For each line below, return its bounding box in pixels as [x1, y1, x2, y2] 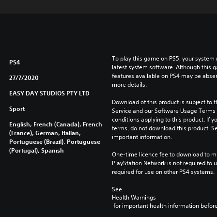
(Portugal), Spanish [9, 146, 64, 154]
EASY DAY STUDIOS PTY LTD [9, 89, 90, 97]
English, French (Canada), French [9, 120, 102, 128]
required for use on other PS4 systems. [111, 168, 215, 176]
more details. [111, 80, 147, 89]
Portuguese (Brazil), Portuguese [9, 138, 100, 145]
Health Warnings [111, 193, 156, 201]
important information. [111, 133, 172, 141]
